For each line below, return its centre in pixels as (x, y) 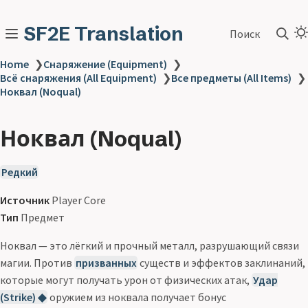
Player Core (78, 200)
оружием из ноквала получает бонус (136, 297)
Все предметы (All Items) (231, 78)
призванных (106, 263)
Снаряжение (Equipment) (105, 64)
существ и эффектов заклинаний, (222, 263)
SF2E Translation (103, 34)
